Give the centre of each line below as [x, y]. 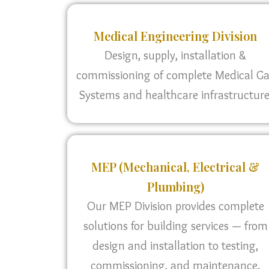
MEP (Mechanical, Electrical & [175, 167]
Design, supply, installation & [175, 55]
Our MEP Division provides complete [175, 206]
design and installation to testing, [175, 246]
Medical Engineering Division [175, 36]
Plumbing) [175, 186]
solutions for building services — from [175, 226]
